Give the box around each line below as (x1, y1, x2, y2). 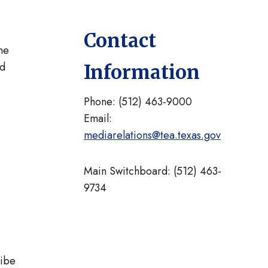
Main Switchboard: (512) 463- (84, 163, 221, 179)
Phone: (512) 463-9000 (84, 94, 192, 109)
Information (84, 60, 200, 84)
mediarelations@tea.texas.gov (84, 127, 221, 143)
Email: (84, 111, 112, 126)
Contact (84, 29, 156, 53)
